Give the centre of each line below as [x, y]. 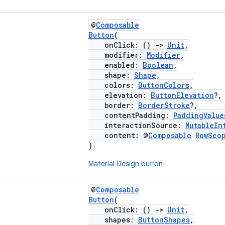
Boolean [158, 65]
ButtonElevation [182, 95]
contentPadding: [131, 115]
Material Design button [126, 164]
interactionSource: [137, 125]
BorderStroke [164, 105]
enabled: [116, 65]
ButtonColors [164, 85]
